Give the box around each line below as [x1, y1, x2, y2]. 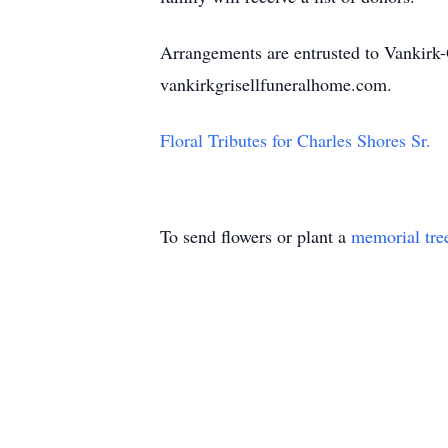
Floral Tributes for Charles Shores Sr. [160, 128, 431, 152]
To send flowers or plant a [160, 224, 351, 248]
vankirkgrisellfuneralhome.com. [160, 72, 392, 96]
